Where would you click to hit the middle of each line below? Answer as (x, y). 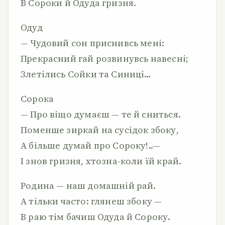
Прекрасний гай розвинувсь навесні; (105, 59)
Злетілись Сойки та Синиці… (86, 74)
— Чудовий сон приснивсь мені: (93, 43)
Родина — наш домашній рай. (88, 186)
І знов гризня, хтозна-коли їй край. (101, 161)
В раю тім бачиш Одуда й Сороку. (96, 217)
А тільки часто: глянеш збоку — (91, 201)
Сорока (37, 99)
